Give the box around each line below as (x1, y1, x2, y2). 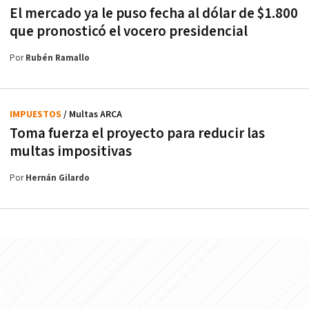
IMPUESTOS (10, 108, 63, 121)
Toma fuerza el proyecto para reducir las (10, 124, 265, 143)
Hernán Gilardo (26, 172, 90, 185)
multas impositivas (10, 142, 132, 161)
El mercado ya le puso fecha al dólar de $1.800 (10, 4, 298, 23)
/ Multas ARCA (63, 108, 122, 121)
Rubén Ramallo (26, 52, 90, 65)
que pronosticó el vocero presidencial (10, 22, 248, 41)
